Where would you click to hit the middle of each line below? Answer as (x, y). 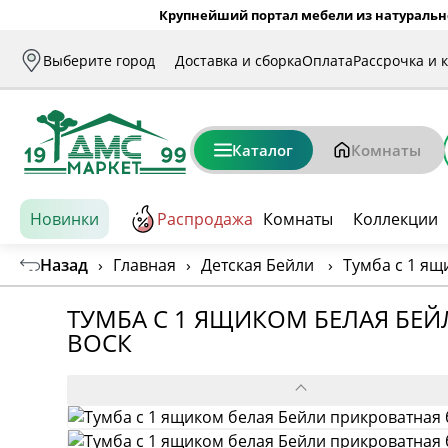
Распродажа (205, 219)
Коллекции (395, 219)
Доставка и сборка (238, 60)
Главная (144, 264)
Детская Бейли (257, 264)
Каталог (262, 150)
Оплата (327, 60)
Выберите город (99, 60)
